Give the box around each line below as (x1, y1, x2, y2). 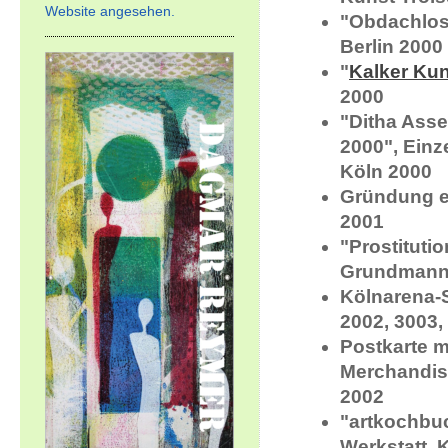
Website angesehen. (45, 3, 175, 19)
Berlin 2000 (340, 36, 443, 57)
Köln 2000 (340, 161, 432, 182)
